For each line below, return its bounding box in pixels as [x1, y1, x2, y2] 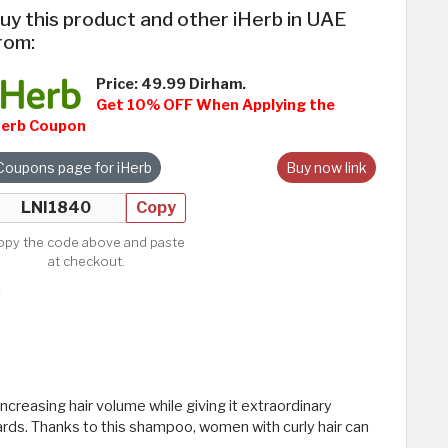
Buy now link [286, 159, 367, 177]
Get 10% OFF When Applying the [96, 96, 335, 115]
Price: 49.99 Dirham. [96, 75, 246, 94]
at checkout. [47, 254, 125, 270]
